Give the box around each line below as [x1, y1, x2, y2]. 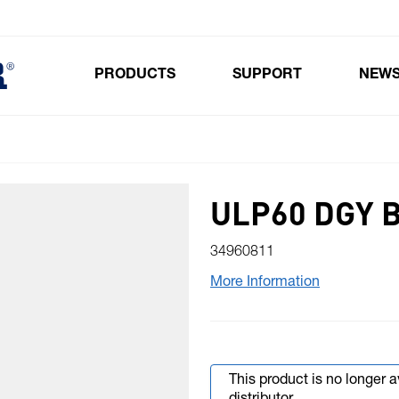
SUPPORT [232, 69, 302, 83]
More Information [210, 276, 320, 290]
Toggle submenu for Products [202, 78, 384, 93]
